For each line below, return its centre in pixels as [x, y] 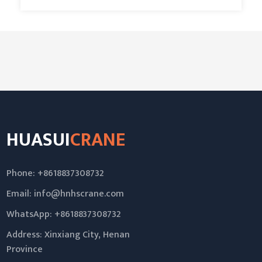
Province [25, 249]
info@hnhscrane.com [79, 194]
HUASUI [39, 140]
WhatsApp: [31, 214]
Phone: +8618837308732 [56, 173]
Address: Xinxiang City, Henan [68, 235]
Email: [20, 194]
